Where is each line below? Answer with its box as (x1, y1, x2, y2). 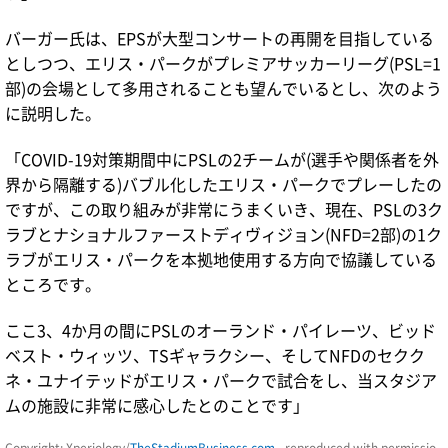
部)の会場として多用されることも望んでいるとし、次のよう (5, 75, 442, 100)
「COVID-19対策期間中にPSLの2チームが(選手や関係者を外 (5, 146, 439, 171)
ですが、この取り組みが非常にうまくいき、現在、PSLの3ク (5, 196, 443, 221)
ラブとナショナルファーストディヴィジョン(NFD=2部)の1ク (5, 221, 442, 246)
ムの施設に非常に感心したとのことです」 (5, 392, 309, 417)
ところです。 (5, 271, 101, 296)
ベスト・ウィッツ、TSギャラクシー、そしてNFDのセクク (5, 342, 425, 367)
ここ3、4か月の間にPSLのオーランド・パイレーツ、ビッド (5, 317, 436, 342)
